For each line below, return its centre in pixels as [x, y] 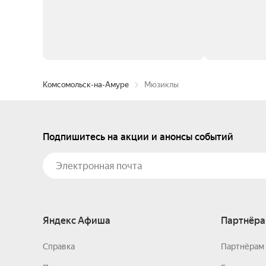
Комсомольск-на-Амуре [86, 85]
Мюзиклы [161, 85]
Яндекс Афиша [77, 221]
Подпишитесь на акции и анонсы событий [138, 137]
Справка [59, 246]
